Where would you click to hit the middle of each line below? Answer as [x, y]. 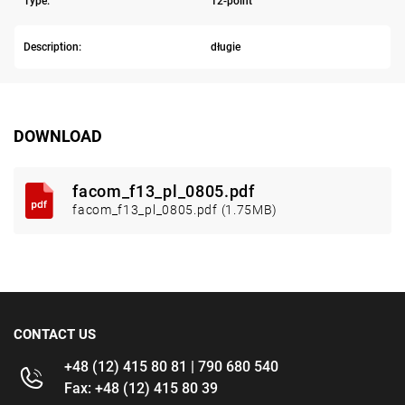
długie [225, 47]
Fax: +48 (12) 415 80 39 [141, 389]
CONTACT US [55, 335]
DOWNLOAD [58, 137]
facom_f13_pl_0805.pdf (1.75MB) [175, 210]
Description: [52, 47]
